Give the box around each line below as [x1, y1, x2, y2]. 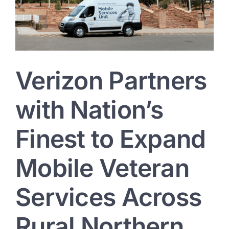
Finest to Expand [15, 124, 206, 154]
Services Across [15, 182, 202, 213]
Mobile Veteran [15, 153, 189, 184]
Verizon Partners [15, 65, 207, 96]
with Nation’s [15, 95, 164, 125]
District [193, 2, 216, 10]
